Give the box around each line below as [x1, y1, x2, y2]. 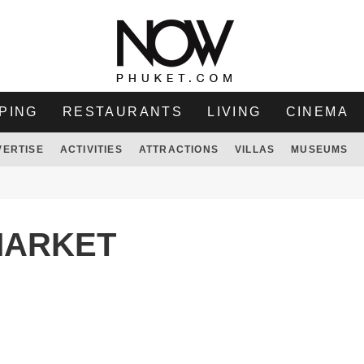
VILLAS [234, 144, 275, 155]
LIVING [207, 105, 262, 119]
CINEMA [285, 105, 349, 119]
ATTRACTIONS [138, 144, 219, 155]
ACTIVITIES [59, 144, 123, 155]
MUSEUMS [291, 144, 349, 155]
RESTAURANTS [62, 105, 184, 119]
